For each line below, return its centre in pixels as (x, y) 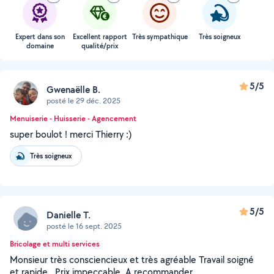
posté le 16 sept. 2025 (84, 226)
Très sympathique (160, 37)
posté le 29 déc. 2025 (83, 100)
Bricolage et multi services (55, 244)
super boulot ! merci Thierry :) (71, 134)
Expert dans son (40, 37)
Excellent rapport (100, 37)
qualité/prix (100, 46)
